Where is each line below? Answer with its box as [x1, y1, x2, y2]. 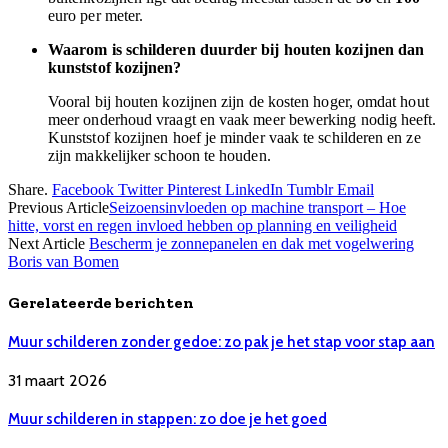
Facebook [52, 181, 114, 199]
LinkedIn [225, 181, 283, 199]
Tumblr [287, 181, 333, 199]
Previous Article [8, 199, 109, 217]
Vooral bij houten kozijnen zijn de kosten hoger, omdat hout [48, 93, 429, 111]
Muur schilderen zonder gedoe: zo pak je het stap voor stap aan [8, 332, 435, 351]
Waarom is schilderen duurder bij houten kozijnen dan [48, 41, 425, 59]
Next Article [8, 235, 89, 253]
